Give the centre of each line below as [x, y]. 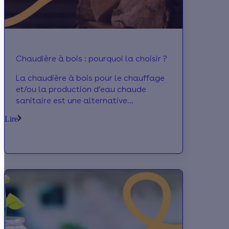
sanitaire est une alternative [72, 101]
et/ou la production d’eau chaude [81, 89]
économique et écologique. [68, 123]
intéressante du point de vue [71, 112]
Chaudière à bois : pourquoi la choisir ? [91, 59]
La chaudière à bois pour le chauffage [90, 78]
